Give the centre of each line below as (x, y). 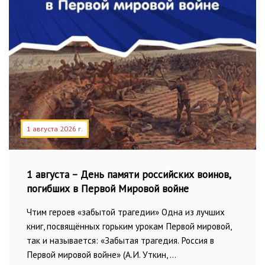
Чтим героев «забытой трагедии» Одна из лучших (126, 212)
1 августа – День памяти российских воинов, (129, 174)
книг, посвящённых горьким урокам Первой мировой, (129, 226)
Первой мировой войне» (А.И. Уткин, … (101, 254)
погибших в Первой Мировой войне (108, 188)
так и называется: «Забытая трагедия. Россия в (120, 240)
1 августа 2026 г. (54, 128)
